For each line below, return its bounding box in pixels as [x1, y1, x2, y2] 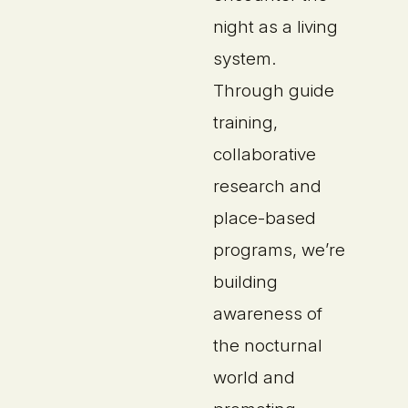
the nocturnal [213, 334, 323, 356]
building [213, 270, 279, 292]
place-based [213, 207, 317, 229]
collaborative [213, 143, 317, 165]
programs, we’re [213, 239, 346, 260]
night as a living [213, 15, 339, 37]
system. [213, 47, 277, 69]
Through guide [213, 79, 335, 101]
